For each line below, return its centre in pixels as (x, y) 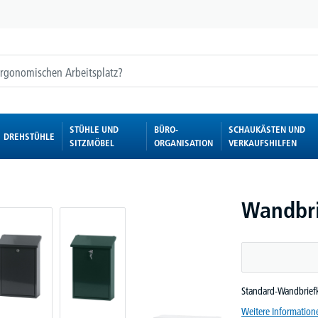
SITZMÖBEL (92, 143)
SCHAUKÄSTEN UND (267, 129)
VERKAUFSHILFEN (263, 143)
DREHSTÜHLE (29, 136)
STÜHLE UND (94, 129)
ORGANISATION (183, 143)
